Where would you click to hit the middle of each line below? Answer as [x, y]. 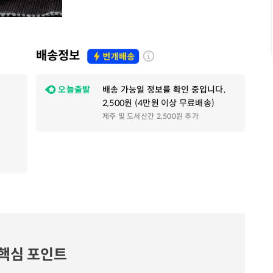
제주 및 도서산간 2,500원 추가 [151, 116]
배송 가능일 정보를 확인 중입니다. [164, 90]
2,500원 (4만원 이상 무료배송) [158, 103]
